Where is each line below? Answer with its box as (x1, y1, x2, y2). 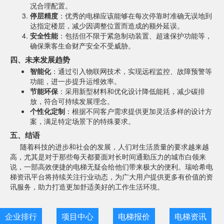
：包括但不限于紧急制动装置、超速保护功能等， (58, 30, 212, 41)
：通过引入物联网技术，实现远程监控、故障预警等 (51, 66, 212, 76)
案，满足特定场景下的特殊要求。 (30, 116, 135, 126)
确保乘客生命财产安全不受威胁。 (30, 40, 135, 51)
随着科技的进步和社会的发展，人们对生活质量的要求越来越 (20, 141, 209, 152)
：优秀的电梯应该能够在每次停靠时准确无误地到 (58, 10, 212, 21)
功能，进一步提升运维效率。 (30, 76, 121, 86)
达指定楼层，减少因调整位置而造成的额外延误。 (30, 20, 184, 31)
